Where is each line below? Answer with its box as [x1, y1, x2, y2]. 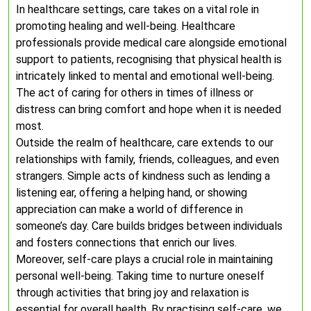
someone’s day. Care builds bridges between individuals [16, 219, 283, 233]
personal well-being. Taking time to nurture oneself [16, 269, 264, 283]
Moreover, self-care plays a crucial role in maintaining [16, 253, 273, 266]
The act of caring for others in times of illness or [16, 86, 253, 99]
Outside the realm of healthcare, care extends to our [16, 136, 274, 149]
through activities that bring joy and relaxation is [16, 286, 249, 299]
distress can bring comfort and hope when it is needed [16, 103, 281, 116]
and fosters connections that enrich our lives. [16, 236, 237, 249]
